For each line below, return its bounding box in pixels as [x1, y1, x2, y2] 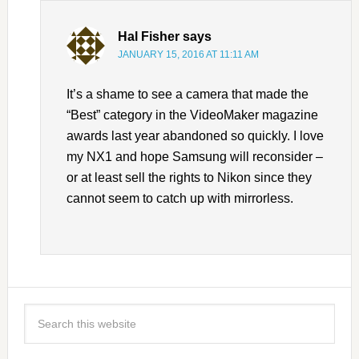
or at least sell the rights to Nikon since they [66, 170, 312, 184]
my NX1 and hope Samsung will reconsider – [66, 149, 323, 163]
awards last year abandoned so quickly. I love [66, 128, 324, 143]
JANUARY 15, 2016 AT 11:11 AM [117, 48, 259, 60]
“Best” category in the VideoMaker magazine [66, 107, 318, 122]
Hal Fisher [117, 29, 179, 43]
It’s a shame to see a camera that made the [66, 87, 309, 101]
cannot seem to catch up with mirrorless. [66, 191, 293, 205]
